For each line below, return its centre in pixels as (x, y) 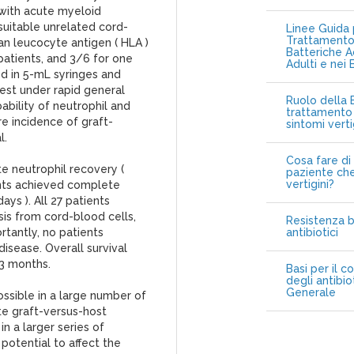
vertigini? (310, 184)
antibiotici (312, 232)
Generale (311, 292)
